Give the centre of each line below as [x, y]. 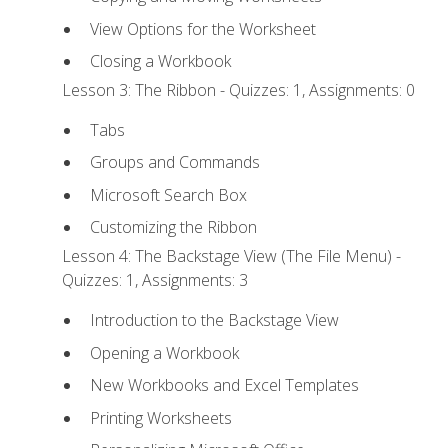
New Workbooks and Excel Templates [224, 385]
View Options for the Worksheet [202, 28]
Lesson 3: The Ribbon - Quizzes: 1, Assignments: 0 [239, 89]
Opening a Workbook [164, 352]
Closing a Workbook [160, 61]
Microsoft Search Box [168, 194]
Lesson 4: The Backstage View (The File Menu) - [232, 255]
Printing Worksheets [160, 417]
